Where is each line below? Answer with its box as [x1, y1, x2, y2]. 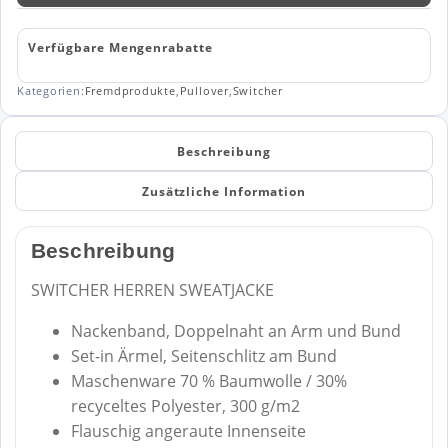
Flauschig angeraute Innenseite [70, 420, 306, 443]
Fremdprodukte [84, 83, 176, 99]
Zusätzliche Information [141, 183, 307, 199]
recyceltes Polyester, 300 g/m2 [70, 395, 300, 418]
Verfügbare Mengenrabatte [28, 38, 213, 55]
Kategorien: [17, 83, 85, 99]
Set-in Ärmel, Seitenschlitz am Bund [70, 345, 337, 368]
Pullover [179, 83, 229, 99]
